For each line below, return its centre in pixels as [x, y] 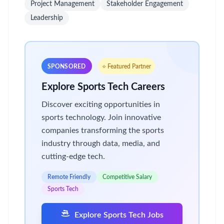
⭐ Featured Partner [126, 66]
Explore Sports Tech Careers [103, 87]
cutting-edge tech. [73, 156]
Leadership [47, 18]
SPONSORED [67, 66]
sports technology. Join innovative [101, 117]
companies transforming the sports [103, 130]
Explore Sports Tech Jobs [119, 215]
